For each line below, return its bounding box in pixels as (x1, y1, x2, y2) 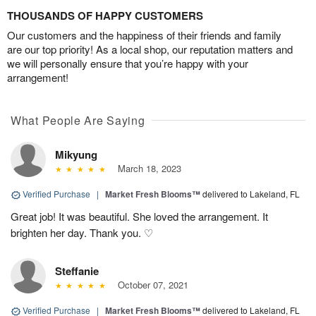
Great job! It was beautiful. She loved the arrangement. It (11, 209, 268, 224)
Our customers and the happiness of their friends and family (7, 28, 281, 43)
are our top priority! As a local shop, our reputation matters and (7, 42, 293, 57)
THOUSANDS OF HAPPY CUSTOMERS (7, 8, 203, 24)
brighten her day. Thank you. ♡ (11, 225, 153, 241)
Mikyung (55, 147, 97, 163)
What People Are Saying (11, 112, 145, 129)
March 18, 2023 (111, 162, 181, 176)
